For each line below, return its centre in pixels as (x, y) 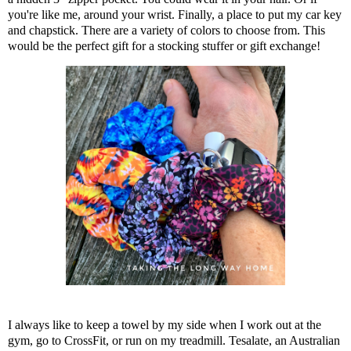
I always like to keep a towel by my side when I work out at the (165, 325)
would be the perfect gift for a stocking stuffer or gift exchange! (164, 45)
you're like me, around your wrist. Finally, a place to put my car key (175, 14)
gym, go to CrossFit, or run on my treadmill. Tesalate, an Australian (174, 341)
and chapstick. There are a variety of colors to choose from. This (166, 30)
